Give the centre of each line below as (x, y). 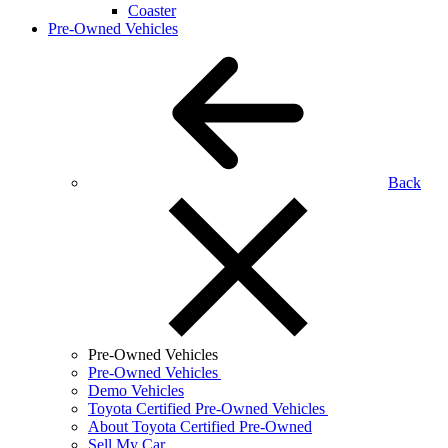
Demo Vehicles (136, 390)
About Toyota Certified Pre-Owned (200, 426)
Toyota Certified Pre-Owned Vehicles (208, 408)
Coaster (152, 10)
